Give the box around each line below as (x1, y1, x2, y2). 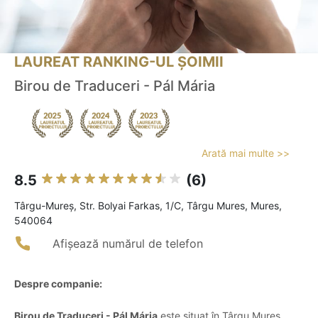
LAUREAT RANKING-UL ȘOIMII (14, 53, 224, 71)
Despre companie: (14, 278, 102, 290)
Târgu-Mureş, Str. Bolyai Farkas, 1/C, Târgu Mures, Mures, (14, 199, 282, 212)
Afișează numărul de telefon (53, 236, 203, 251)
